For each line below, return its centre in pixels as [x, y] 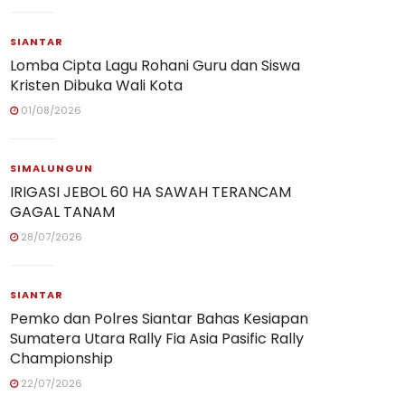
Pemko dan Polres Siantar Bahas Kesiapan [159, 319]
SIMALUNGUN [52, 168]
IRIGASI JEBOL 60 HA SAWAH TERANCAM [151, 192]
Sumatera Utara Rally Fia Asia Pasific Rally [157, 339]
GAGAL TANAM [62, 212]
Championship [61, 358]
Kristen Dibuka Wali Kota [96, 85]
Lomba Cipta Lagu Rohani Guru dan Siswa [155, 66]
